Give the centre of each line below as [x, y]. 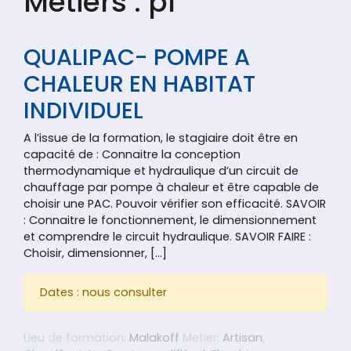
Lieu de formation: [76, 338]
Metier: [201, 338]
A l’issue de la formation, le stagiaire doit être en [161, 138]
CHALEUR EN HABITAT [139, 84]
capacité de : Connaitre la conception [132, 155]
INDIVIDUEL [83, 111]
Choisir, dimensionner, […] [95, 253]
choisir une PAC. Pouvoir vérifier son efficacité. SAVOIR [175, 204]
